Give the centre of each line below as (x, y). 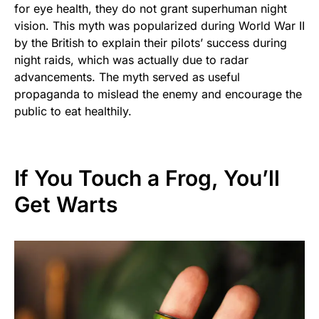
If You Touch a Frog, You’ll (147, 178)
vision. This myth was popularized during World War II (159, 25)
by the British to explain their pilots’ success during (151, 42)
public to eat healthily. (73, 111)
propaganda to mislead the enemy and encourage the (158, 94)
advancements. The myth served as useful (127, 77)
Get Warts (66, 204)
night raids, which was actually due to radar (131, 59)
